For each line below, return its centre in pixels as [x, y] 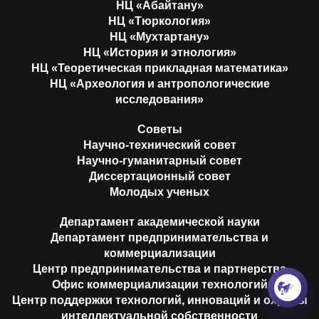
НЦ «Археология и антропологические [159, 83]
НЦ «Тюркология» [159, 21]
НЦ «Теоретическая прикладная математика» [159, 68]
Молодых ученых [159, 192]
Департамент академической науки [159, 221]
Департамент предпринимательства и [159, 237]
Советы [159, 129]
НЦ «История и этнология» [159, 52]
